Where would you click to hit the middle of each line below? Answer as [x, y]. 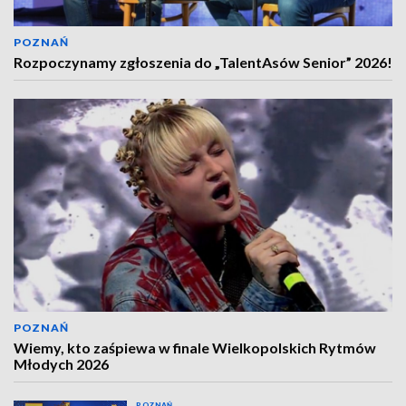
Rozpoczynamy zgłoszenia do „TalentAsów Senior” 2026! [203, 62]
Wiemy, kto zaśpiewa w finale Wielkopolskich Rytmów [195, 348]
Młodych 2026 [61, 364]
